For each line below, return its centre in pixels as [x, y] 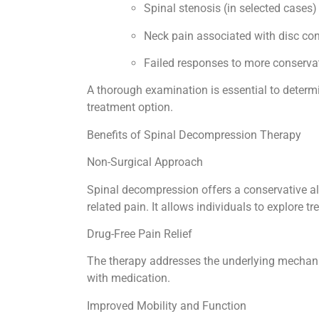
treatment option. [131, 108]
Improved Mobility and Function [168, 305]
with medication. [130, 278]
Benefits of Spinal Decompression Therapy [195, 135]
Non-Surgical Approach [146, 162]
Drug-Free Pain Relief [141, 234]
